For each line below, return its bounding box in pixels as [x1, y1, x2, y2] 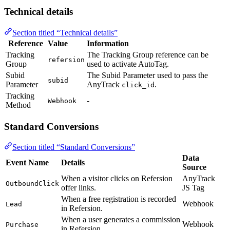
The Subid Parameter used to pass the [87, 70, 208, 80]
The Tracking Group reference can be [87, 50, 208, 59]
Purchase [6, 221, 39, 229]
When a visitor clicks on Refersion [61, 174, 172, 183]
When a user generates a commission [61, 215, 180, 224]
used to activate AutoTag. [87, 59, 169, 68]
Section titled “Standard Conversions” [12, 143, 135, 152]
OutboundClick [6, 180, 59, 188]
